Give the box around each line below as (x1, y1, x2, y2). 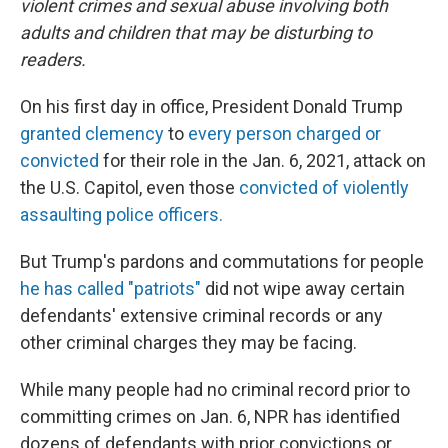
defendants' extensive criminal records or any (20, 305, 383, 326)
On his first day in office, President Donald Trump (20, 96, 403, 117)
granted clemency (20, 123, 164, 144)
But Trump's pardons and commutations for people (20, 251, 424, 272)
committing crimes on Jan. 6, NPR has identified (20, 406, 400, 427)
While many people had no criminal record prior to (20, 379, 410, 400)
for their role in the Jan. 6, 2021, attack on (99, 150, 426, 171)
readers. (20, 49, 86, 70)
